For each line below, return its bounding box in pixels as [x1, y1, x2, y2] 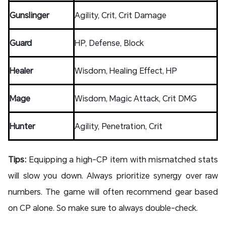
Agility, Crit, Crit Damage [75, 10, 166, 21]
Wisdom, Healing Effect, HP [75, 65, 177, 76]
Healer [10, 65, 33, 76]
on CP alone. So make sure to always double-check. [8, 202, 198, 213]
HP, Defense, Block [75, 37, 144, 48]
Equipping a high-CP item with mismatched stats [26, 154, 218, 165]
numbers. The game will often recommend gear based [8, 186, 218, 197]
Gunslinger [10, 10, 49, 21]
